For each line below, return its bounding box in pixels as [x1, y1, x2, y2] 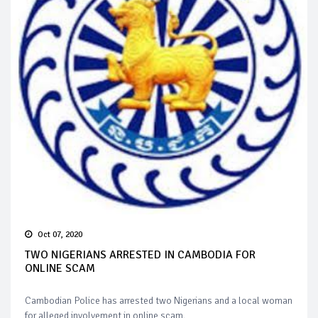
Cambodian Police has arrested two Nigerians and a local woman [25, 294, 292, 307]
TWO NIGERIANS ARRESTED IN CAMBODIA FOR [25, 247, 256, 262]
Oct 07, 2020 [38, 229, 82, 240]
